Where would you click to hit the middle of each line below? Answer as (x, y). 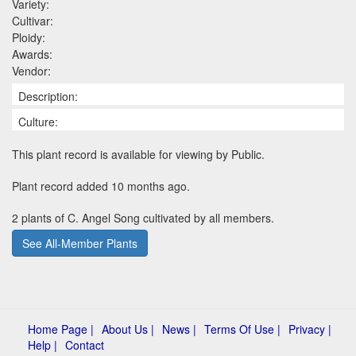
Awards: (32, 54)
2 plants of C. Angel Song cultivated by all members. (143, 217)
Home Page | (61, 329)
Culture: (38, 121)
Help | (43, 344)
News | (179, 329)
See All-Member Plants (80, 243)
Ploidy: (29, 37)
